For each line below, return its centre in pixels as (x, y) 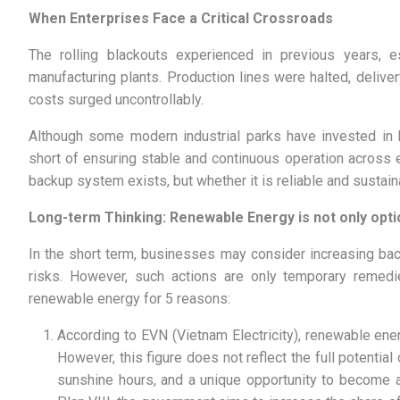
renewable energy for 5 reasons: (129, 298)
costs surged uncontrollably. (116, 99)
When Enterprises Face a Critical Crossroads (181, 18)
